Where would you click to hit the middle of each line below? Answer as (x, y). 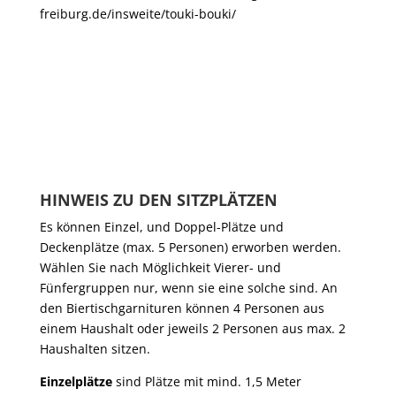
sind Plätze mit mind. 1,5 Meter (206, 381)
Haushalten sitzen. (95, 349)
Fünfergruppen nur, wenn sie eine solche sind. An (188, 288)
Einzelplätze (76, 381)
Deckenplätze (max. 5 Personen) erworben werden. (190, 247)
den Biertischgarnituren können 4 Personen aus (182, 308)
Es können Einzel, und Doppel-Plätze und (161, 227)
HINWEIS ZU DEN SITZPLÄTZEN (158, 200)
